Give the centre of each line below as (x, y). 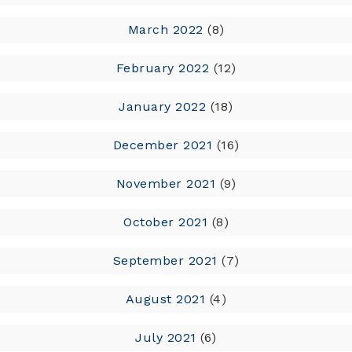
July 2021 (166, 337)
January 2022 (163, 106)
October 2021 (165, 222)
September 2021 (165, 260)
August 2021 (165, 299)
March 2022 (165, 29)
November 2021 (166, 183)
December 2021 (162, 145)
